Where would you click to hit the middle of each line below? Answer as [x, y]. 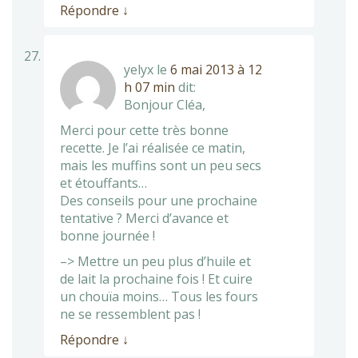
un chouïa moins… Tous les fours [159, 296]
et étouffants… [103, 183]
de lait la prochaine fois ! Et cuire [156, 278]
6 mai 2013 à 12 [216, 69]
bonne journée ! [107, 235]
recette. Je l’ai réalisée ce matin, [153, 147]
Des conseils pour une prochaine [159, 200]
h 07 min [149, 87]
